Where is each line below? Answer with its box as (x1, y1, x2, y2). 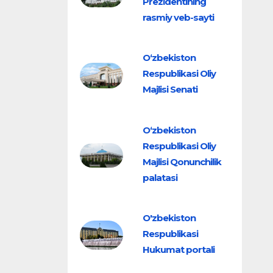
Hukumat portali (143, 243, 214, 255)
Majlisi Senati (143, 83, 197, 96)
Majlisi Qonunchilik (143, 155, 221, 168)
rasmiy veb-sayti (143, 11, 214, 23)
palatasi (143, 171, 177, 183)
